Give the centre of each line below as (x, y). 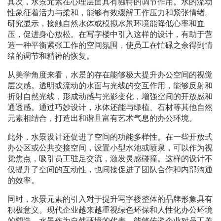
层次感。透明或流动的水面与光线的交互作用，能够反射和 (110, 86)
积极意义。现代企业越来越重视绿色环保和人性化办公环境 (110, 210)
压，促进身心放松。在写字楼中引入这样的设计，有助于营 (110, 35)
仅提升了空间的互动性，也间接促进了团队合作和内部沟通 (110, 170)
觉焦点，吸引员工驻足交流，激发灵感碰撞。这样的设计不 (110, 159)
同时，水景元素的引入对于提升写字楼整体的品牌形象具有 (110, 199)
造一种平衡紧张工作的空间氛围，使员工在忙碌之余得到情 (110, 45)
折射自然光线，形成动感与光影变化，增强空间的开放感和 (110, 97)
